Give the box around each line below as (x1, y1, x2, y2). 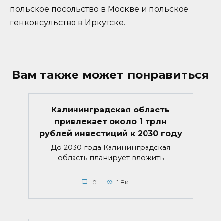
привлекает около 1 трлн (54, 116, 167, 126)
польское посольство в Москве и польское (10, 4, 188, 14)
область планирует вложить (57, 153, 164, 162)
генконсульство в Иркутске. (10, 18, 125, 28)
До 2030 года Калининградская (51, 143, 170, 152)
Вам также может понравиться (12, 68, 209, 82)
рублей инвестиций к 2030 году (39, 128, 182, 138)
